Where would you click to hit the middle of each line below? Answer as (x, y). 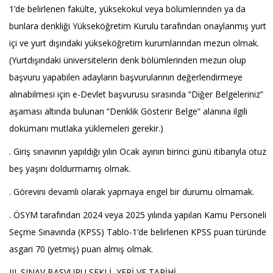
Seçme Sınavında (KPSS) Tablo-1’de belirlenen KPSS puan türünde (138, 232)
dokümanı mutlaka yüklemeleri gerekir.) (86, 128)
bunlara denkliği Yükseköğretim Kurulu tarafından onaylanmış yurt (138, 26)
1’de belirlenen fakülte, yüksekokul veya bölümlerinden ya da (127, 9)
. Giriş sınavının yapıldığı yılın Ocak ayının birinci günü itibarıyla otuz (138, 151)
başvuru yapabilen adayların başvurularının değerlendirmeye (126, 77)
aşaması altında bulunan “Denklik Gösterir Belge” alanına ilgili (128, 111)
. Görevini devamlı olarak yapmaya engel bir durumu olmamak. (132, 192)
